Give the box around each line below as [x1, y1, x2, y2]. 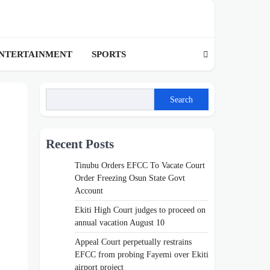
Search [170, 94, 193, 104]
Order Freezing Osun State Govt [75, 173, 185, 183]
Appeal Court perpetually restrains [75, 237, 192, 247]
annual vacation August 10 [75, 218, 165, 228]
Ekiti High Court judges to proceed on [75, 205, 206, 215]
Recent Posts [46, 137, 114, 151]
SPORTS [92, 49, 126, 59]
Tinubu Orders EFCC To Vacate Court [75, 160, 205, 171]
